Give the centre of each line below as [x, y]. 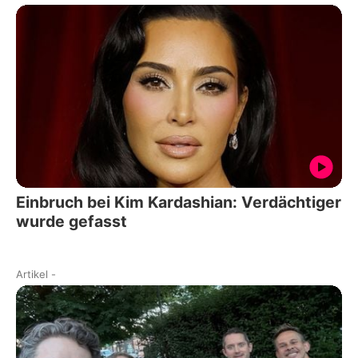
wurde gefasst [72, 222]
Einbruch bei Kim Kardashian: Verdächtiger [179, 203]
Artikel [32, 274]
